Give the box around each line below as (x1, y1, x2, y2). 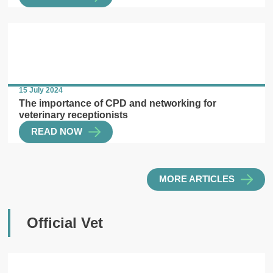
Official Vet (26, 214, 103, 231)
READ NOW (31, 127, 83, 137)
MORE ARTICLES (158, 174, 235, 185)
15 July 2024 (19, 86, 63, 95)
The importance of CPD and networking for (19, 97, 217, 109)
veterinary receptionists (19, 109, 129, 121)
